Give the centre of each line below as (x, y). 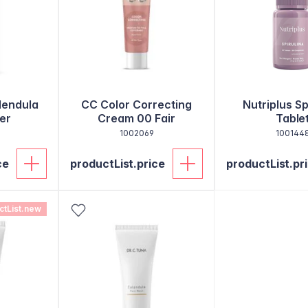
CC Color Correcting (136, 104)
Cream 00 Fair (136, 118)
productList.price (118, 164)
